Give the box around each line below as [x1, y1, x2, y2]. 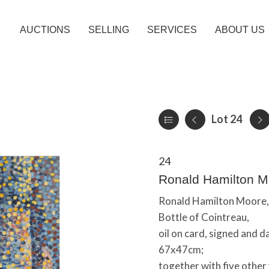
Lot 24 [211, 112, 242, 125]
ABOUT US [215, 25, 265, 35]
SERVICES [147, 25, 197, 35]
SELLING [88, 25, 129, 35]
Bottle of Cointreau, [159, 211, 249, 223]
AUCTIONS [20, 25, 70, 35]
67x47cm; [159, 243, 204, 256]
